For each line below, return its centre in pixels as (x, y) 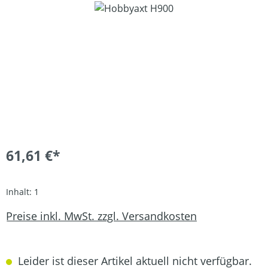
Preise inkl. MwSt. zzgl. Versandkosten (101, 216)
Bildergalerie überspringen (66, 8)
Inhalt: (20, 192)
